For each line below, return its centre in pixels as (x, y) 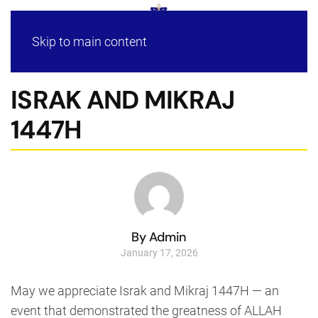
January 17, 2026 (159, 252)
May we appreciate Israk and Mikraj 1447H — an (145, 290)
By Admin (159, 237)
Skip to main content (89, 42)
